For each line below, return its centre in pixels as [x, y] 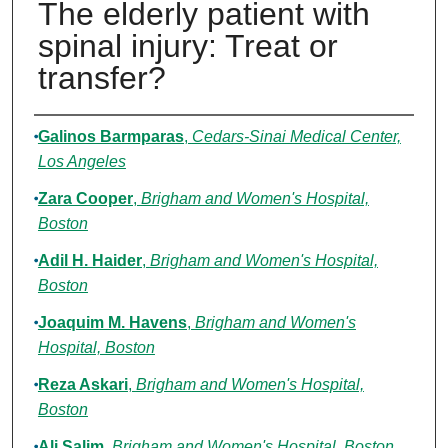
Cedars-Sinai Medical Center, [296, 137]
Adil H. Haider [89, 261]
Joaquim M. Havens [112, 323]
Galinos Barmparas [110, 137]
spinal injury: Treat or [187, 46]
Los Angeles [81, 162]
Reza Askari [82, 385]
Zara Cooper [85, 199]
